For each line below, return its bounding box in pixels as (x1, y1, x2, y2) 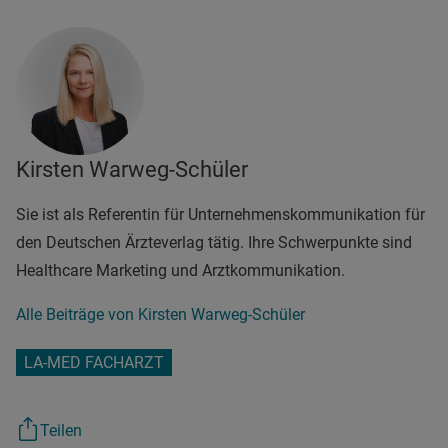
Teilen (40, 421, 82, 441)
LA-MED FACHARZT (24, 353, 164, 373)
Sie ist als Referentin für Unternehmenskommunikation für (16, 205, 425, 225)
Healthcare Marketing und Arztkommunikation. (16, 261, 345, 281)
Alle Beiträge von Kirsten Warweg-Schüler (16, 305, 305, 325)
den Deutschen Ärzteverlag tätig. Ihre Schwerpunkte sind (16, 233, 412, 253)
